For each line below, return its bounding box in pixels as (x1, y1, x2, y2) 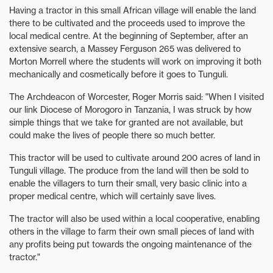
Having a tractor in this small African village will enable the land (9, 5, 256, 16)
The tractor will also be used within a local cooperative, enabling (9, 213, 260, 224)
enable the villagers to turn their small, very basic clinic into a (9, 178, 247, 189)
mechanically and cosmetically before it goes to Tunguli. (9, 69, 228, 80)
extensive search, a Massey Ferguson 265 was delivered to (9, 43, 241, 54)
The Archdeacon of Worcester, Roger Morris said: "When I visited (9, 91, 264, 102)
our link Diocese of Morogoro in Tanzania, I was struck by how (9, 104, 252, 115)
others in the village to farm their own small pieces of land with (9, 226, 254, 237)
